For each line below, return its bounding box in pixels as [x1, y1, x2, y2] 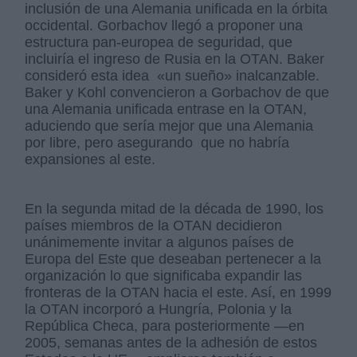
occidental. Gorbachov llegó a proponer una [25, 18, 304, 34]
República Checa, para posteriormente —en [25, 318, 305, 335]
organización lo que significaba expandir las [25, 268, 303, 284]
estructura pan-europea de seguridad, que [25, 34, 293, 51]
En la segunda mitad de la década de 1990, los [25, 201, 324, 218]
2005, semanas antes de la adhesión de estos [25, 335, 318, 351]
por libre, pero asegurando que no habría [25, 135, 290, 151]
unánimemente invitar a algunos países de [25, 234, 295, 251]
